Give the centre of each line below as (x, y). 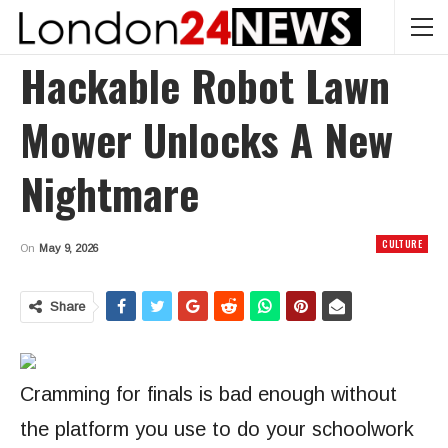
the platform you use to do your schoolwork (217, 429)
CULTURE (402, 243)
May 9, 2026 (69, 248)
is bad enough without (295, 394)
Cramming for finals (106, 394)
